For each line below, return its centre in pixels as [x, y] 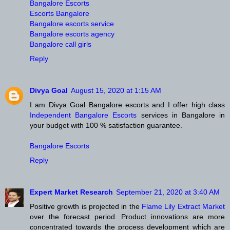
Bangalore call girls [61, 44]
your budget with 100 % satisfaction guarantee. [106, 126]
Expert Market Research [71, 192]
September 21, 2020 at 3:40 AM [168, 192]
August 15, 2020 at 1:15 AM [116, 91]
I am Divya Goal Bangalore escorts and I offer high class [127, 105]
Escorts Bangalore [60, 14]
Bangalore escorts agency [72, 34]
